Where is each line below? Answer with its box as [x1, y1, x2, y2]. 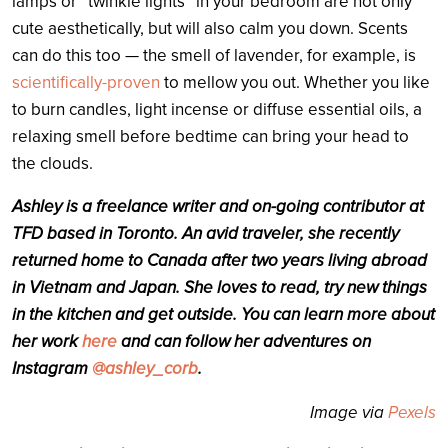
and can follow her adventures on [117, 330, 371, 352]
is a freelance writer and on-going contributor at [62, 195, 424, 217]
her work [12, 330, 82, 352]
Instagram [12, 357, 92, 379]
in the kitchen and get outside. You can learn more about [12, 303, 435, 325]
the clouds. [12, 152, 97, 174]
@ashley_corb [92, 357, 198, 379]
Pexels [388, 401, 436, 423]
